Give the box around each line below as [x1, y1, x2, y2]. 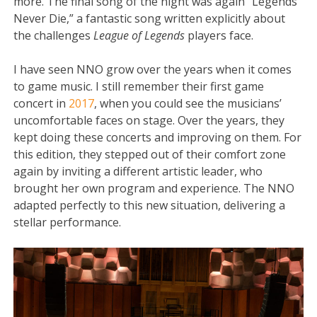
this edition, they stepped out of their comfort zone [13, 146, 287, 163]
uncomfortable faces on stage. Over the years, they [13, 113, 285, 129]
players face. [188, 28, 257, 44]
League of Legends [93, 28, 188, 44]
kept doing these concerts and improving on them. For [13, 129, 302, 146]
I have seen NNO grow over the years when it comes [13, 62, 292, 78]
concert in [13, 96, 67, 112]
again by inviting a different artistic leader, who [13, 163, 263, 180]
